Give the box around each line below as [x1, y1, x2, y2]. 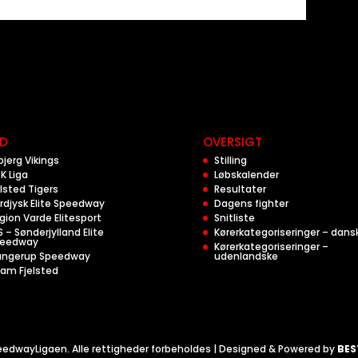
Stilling [213, 153, 247, 167]
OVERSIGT [202, 133, 262, 150]
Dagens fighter [213, 197, 288, 210]
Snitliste [213, 211, 255, 225]
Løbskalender [213, 168, 279, 181]
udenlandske [213, 249, 278, 263]
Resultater [213, 182, 266, 196]
